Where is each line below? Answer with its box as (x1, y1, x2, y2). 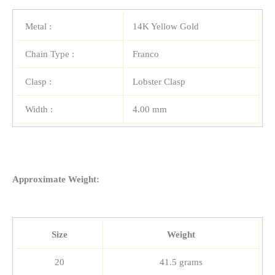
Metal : (25, 21, 52, 32)
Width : (25, 104, 53, 115)
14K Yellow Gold (133, 21, 199, 32)
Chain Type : (25, 49, 74, 60)
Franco (133, 49, 159, 60)
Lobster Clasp (133, 77, 185, 87)
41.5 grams (159, 257, 203, 268)
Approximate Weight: (12, 174, 99, 185)
